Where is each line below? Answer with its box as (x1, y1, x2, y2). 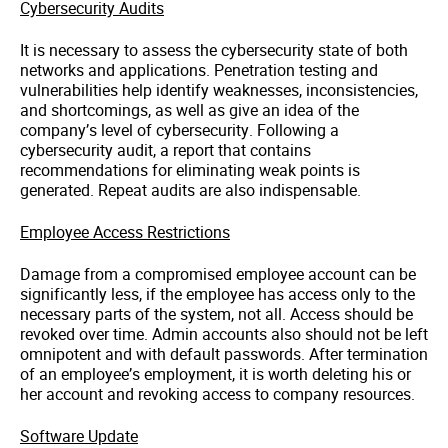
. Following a (249, 119, 339, 142)
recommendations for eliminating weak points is (20, 159, 360, 182)
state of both (314, 39, 408, 62)
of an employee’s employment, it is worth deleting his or (20, 363, 411, 386)
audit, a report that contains (113, 139, 311, 162)
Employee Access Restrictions (20, 221, 230, 244)
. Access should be (282, 303, 413, 326)
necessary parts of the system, (20, 303, 238, 326)
